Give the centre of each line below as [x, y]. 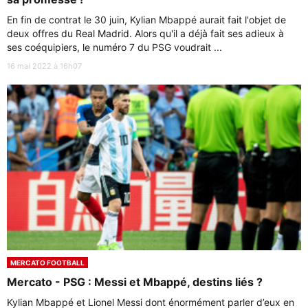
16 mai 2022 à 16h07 [44, 66]
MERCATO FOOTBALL [47, 263]
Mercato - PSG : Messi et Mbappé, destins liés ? [135, 282]
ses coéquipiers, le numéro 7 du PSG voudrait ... [114, 47]
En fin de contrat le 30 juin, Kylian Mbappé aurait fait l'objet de [146, 20]
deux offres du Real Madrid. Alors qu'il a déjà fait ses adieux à [145, 34]
